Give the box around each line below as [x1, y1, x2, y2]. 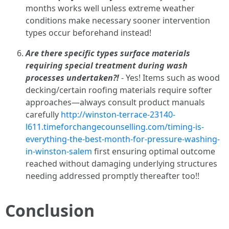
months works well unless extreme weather [26, 3, 195, 14]
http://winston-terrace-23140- [61, 109, 175, 120]
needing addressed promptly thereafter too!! [26, 170, 199, 181]
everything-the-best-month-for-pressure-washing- [26, 133, 220, 145]
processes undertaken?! [26, 72, 119, 83]
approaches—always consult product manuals [26, 97, 205, 108]
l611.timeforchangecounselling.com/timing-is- [26, 121, 204, 132]
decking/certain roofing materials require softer [26, 84, 212, 96]
